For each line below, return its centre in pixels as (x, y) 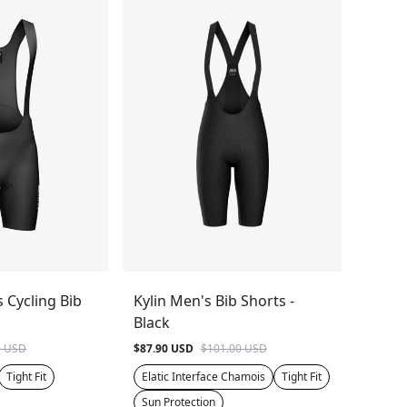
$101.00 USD (233, 348)
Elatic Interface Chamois (203, 376)
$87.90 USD (163, 348)
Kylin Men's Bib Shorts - (213, 300)
